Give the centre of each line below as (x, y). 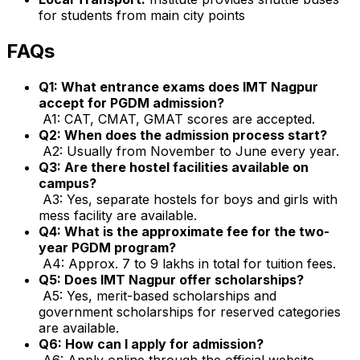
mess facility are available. (118, 215)
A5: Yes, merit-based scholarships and (157, 295)
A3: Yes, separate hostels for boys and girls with (188, 199)
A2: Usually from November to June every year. (189, 151)
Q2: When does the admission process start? (183, 135)
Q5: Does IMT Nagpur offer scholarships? (171, 279)
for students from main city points (142, 15)
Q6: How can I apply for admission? (151, 344)
